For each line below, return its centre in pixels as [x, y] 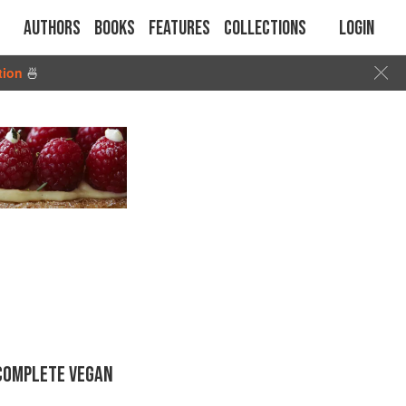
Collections [265, 29]
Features [179, 29]
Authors [52, 29]
